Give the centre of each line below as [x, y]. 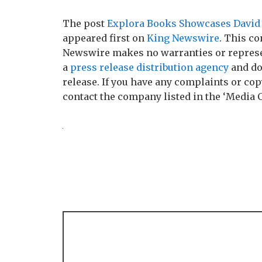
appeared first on [105, 38]
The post [85, 23]
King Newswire [183, 38]
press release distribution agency [149, 67]
